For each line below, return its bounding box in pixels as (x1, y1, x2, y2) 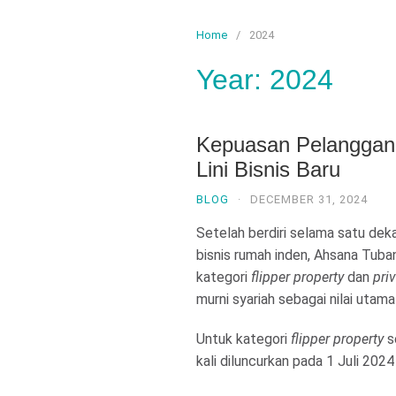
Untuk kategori (196, 331, 291, 347)
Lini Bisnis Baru (196, 157, 340, 181)
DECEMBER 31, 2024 (250, 193, 368, 206)
